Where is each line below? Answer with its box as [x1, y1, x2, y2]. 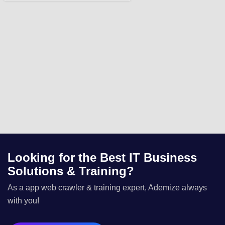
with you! [8, 196, 39, 205]
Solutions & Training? [8, 164, 134, 178]
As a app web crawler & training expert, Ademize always [8, 183, 207, 192]
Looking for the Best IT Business [8, 151, 197, 164]
